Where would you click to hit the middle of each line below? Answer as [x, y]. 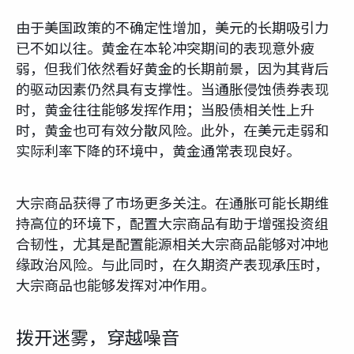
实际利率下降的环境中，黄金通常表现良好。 [158, 153]
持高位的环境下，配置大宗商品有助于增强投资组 [172, 225]
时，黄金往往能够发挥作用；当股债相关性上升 [165, 111]
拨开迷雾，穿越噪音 [98, 339]
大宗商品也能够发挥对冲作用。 [115, 287]
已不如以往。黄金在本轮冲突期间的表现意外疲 [165, 50]
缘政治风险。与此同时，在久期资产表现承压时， [172, 266]
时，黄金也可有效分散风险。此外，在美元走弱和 [172, 132]
